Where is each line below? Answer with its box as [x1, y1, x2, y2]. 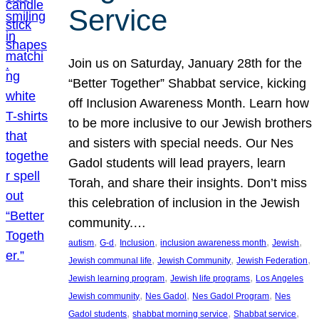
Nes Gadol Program [192, 291, 270, 301]
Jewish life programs [170, 273, 251, 283]
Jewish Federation [236, 255, 308, 266]
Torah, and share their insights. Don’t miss [68, 175, 308, 190]
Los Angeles [256, 273, 304, 283]
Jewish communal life [68, 255, 152, 266]
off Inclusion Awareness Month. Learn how [68, 95, 310, 110]
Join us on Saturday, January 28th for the [68, 56, 303, 70]
